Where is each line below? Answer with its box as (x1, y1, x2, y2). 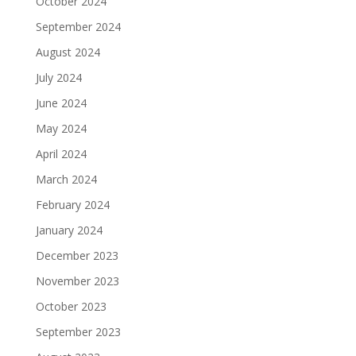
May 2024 (35, 121, 87, 137)
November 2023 (35, 273, 119, 289)
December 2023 (35, 248, 118, 264)
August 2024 (35, 44, 100, 60)
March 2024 (35, 172, 97, 188)
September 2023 (35, 324, 121, 340)
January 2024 (35, 222, 103, 238)
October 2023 (35, 299, 106, 315)
